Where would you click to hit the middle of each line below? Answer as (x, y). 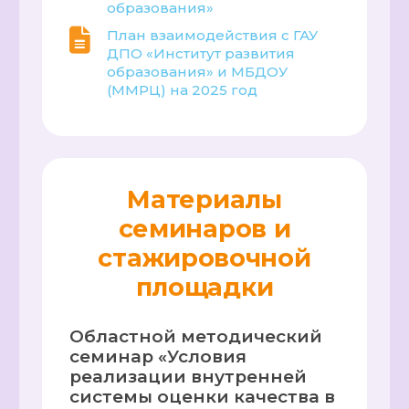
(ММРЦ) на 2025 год (183, 90)
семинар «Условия (158, 356)
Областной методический (196, 336)
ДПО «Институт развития (201, 54)
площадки (204, 287)
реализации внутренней (189, 376)
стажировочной (204, 257)
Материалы (204, 199)
